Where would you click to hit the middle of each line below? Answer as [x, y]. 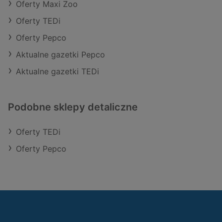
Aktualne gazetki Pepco [60, 55]
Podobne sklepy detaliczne [73, 107]
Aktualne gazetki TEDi [57, 71]
